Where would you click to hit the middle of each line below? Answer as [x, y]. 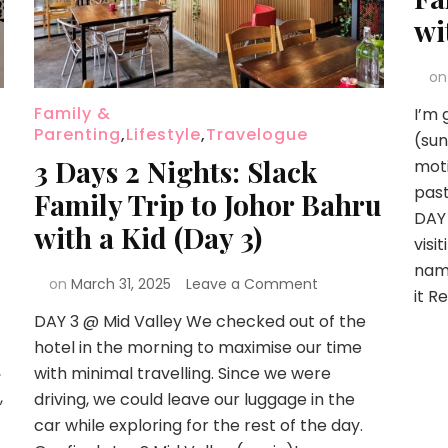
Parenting [77, 134]
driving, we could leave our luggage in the [194, 399]
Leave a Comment [251, 283]
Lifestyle [163, 134]
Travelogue [256, 134]
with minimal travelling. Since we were [182, 373]
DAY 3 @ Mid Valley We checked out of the [199, 321]
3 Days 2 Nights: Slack [175, 171]
